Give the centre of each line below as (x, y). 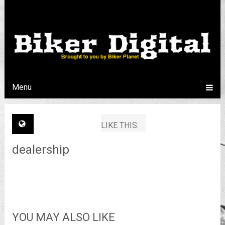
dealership (40, 149)
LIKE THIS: (121, 125)
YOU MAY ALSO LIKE (63, 217)
